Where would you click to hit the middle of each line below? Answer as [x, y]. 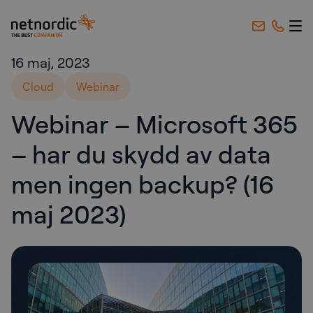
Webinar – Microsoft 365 [154, 124]
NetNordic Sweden [59, 22]
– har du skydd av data [141, 154]
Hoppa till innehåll [78, 50]
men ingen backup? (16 [143, 184]
